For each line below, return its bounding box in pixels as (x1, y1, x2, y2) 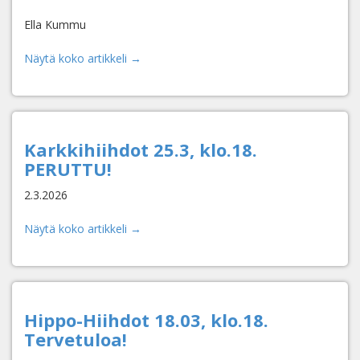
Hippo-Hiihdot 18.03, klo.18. (24, 308, 268, 332)
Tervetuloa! (24, 327, 127, 351)
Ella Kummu (24, 17, 86, 32)
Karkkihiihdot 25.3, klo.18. (24, 137, 257, 162)
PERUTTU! (24, 157, 112, 181)
